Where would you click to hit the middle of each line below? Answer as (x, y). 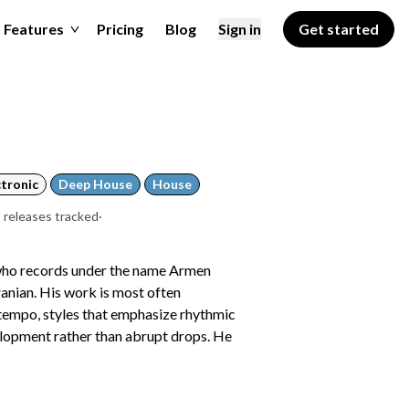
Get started (339, 29)
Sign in (240, 29)
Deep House (95, 184)
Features (34, 29)
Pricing (120, 29)
